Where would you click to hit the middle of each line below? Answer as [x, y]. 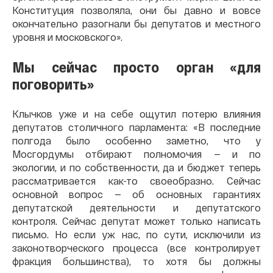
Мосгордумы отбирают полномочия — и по [136, 154]
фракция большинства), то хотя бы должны [136, 261]
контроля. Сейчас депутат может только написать [136, 221]
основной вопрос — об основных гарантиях [136, 194]
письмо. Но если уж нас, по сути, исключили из [136, 234]
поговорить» [53, 83]
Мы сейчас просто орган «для [136, 66]
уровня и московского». [67, 37]
